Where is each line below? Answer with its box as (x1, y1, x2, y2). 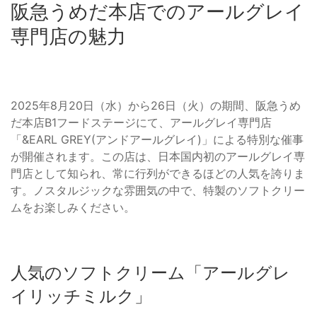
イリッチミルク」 (11, 286, 151, 307)
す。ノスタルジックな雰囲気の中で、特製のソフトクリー (11, 183, 305, 198)
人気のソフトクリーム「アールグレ (11, 263, 290, 284)
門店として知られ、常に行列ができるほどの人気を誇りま (11, 166, 305, 181)
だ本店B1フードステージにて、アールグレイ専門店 (11, 115, 272, 130)
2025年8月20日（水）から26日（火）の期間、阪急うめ (11, 98, 301, 113)
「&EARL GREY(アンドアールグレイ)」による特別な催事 (11, 132, 304, 147)
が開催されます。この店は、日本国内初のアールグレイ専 (11, 149, 305, 164)
